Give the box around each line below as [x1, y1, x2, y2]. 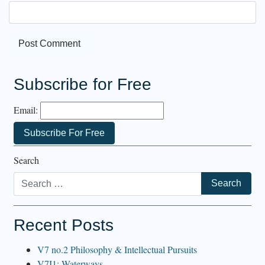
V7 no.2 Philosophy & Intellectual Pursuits [37, 243, 197, 256]
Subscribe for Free [14, 75, 151, 93]
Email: [14, 103, 38, 116]
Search [14, 153, 39, 166]
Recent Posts [14, 215, 114, 234]
